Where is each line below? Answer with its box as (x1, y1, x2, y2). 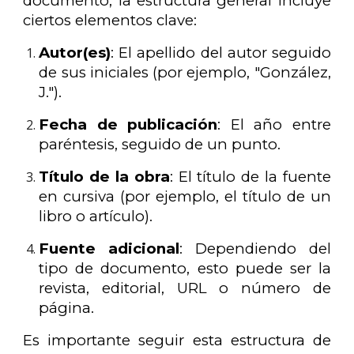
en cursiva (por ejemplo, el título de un (39, 187, 331, 206)
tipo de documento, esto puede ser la (39, 259, 331, 278)
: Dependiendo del (179, 239, 331, 258)
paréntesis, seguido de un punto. (39, 135, 281, 154)
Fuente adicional (39, 239, 180, 258)
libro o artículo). (39, 207, 153, 226)
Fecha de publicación (39, 115, 218, 134)
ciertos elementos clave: (23, 11, 198, 30)
